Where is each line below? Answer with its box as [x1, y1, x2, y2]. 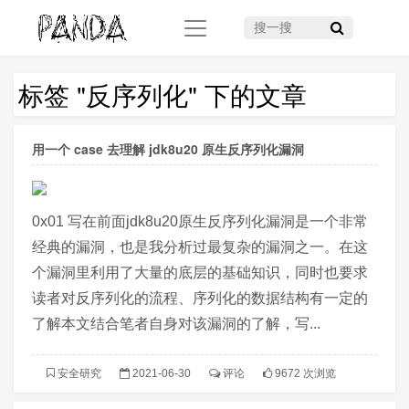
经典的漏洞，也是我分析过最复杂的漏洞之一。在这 [32, 239, 368, 256]
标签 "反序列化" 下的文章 [18, 76, 307, 112]
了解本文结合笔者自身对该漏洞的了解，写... [32, 316, 320, 332]
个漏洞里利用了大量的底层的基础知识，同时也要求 [32, 265, 368, 281]
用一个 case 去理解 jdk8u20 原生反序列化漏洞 [32, 139, 304, 158]
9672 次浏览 [274, 367, 336, 381]
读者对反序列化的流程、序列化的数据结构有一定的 [32, 290, 368, 307]
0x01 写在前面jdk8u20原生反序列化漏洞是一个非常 [32, 214, 368, 230]
